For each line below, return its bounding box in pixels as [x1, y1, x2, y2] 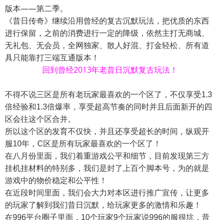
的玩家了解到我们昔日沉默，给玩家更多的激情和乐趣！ [5, 201, 201, 210]
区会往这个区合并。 [5, 115, 76, 124]
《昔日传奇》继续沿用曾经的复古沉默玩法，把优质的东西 [5, 15, 209, 27]
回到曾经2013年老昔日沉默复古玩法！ [42, 64, 178, 76]
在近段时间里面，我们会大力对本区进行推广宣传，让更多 [5, 189, 209, 197]
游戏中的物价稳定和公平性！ [5, 176, 107, 185]
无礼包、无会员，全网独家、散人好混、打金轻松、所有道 [5, 40, 209, 51]
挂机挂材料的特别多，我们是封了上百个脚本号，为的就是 [5, 164, 209, 173]
